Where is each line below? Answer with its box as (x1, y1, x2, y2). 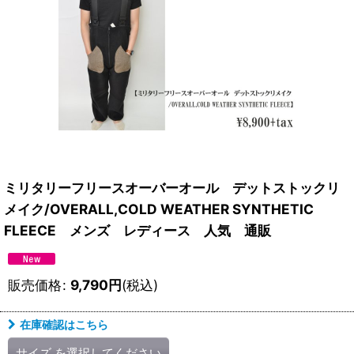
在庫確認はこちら (20, 318, 108, 331)
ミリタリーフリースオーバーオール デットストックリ (4, 179, 340, 196)
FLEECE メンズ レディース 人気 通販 (4, 222, 271, 239)
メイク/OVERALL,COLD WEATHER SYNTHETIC (4, 201, 314, 217)
